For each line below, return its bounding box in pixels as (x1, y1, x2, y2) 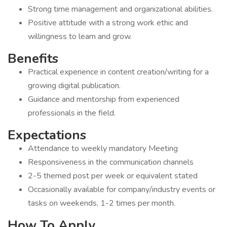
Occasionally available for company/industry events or (28, 184, 215, 195)
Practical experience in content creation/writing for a (28, 66, 209, 78)
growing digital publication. (28, 80, 121, 91)
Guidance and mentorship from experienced (28, 94, 179, 105)
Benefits (8, 50, 58, 67)
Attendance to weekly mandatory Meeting (28, 143, 178, 154)
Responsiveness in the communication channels (28, 157, 194, 168)
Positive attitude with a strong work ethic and (28, 17, 188, 28)
